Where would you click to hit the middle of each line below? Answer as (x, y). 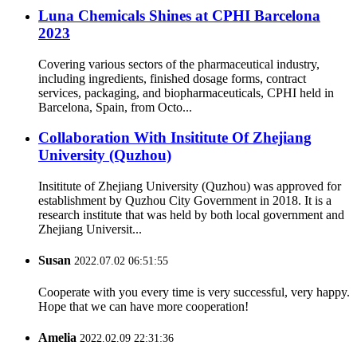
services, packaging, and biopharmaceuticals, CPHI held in (186, 92)
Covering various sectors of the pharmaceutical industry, (179, 64)
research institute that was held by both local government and (191, 215)
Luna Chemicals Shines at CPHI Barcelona (179, 15)
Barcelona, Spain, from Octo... (115, 107)
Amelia (57, 337)
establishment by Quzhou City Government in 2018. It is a (185, 201)
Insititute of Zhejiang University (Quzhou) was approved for (190, 186)
